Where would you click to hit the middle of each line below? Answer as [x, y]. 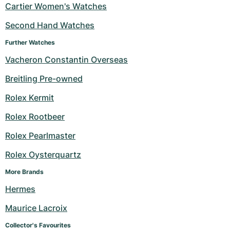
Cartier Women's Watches [56, 6]
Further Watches [30, 42]
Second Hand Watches [50, 25]
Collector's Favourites [38, 225]
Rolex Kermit [30, 98]
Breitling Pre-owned [44, 79]
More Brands [24, 172]
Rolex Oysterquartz [43, 155]
